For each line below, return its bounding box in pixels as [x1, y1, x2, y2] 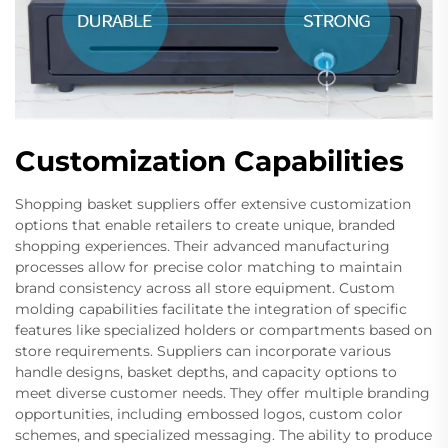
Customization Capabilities [15, 143, 404, 178]
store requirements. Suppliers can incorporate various [15, 341, 391, 360]
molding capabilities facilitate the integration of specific [15, 299, 407, 318]
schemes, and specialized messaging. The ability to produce [15, 425, 432, 444]
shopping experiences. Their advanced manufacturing [15, 236, 390, 255]
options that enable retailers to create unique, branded [15, 215, 395, 234]
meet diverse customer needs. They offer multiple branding [15, 383, 430, 402]
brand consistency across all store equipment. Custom [15, 278, 395, 297]
